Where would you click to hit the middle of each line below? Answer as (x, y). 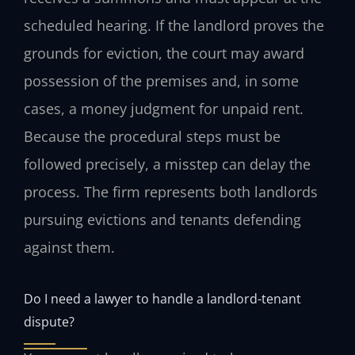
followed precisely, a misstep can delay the (167, 164)
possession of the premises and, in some (161, 81)
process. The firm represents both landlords (171, 192)
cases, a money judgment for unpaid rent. (164, 109)
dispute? (49, 321)
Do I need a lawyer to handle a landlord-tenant (162, 298)
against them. (69, 248)
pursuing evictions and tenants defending (162, 220)
